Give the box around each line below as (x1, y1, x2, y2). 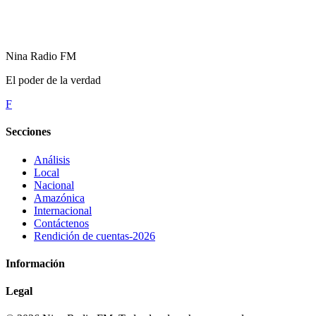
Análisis (34, 153, 70, 166)
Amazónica (34, 191, 85, 204)
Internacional (34, 204, 92, 217)
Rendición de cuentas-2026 (34, 229, 155, 242)
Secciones (6, 126, 51, 138)
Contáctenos (34, 217, 89, 229)
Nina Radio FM (6, 50, 76, 63)
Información (6, 257, 65, 269)
